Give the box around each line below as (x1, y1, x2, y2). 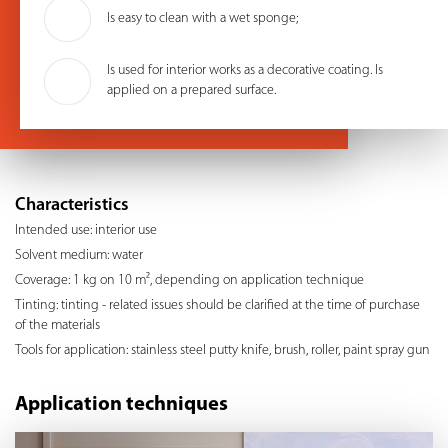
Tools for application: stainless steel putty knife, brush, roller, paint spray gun (15, 342, 430, 358)
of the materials (15, 317, 100, 333)
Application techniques (15, 394, 228, 415)
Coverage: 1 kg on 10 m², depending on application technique (15, 272, 364, 288)
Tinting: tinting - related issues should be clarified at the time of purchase (15, 297, 420, 313)
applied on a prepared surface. (107, 83, 276, 99)
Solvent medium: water (15, 247, 143, 263)
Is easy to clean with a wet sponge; (107, 10, 298, 26)
